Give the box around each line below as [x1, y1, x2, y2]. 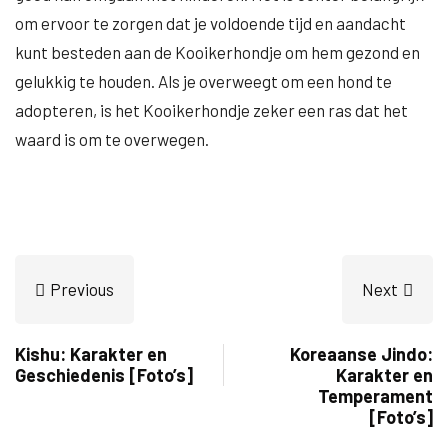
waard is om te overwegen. [15, 129, 209, 149]
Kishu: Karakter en [15, 343, 167, 365]
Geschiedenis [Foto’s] [15, 364, 193, 386]
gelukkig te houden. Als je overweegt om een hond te [15, 71, 392, 91]
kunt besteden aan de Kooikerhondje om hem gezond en [15, 42, 420, 62]
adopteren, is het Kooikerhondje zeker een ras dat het [15, 100, 408, 120]
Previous [50, 279, 114, 299]
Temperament [318, 385, 433, 407]
